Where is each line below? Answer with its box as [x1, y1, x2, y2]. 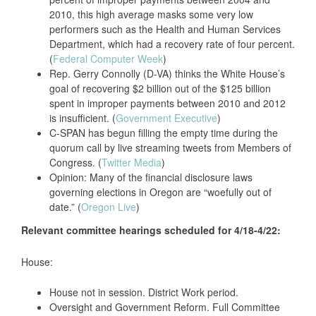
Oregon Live [81, 200, 136, 214]
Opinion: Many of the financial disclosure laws [49, 170, 253, 184]
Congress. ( [49, 155, 102, 169]
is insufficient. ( [49, 111, 116, 125]
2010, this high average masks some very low [49, 7, 253, 21]
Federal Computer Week [53, 51, 163, 66]
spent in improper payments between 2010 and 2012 [49, 96, 286, 110]
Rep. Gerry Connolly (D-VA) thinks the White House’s [49, 66, 285, 80]
